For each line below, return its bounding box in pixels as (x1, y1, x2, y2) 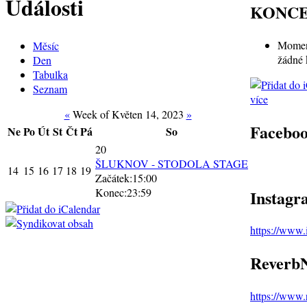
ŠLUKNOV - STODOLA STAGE (95, 156, 248, 171)
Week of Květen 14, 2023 (69, 106, 186, 121)
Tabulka (33, 66, 68, 82)
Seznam (33, 81, 67, 96)
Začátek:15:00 (95, 170, 157, 185)
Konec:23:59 (95, 184, 151, 199)
